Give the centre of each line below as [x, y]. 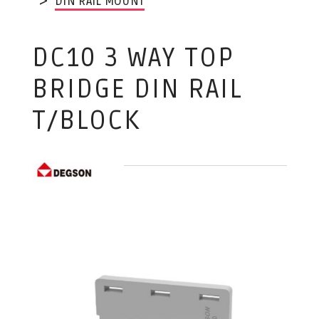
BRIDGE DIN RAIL [137, 89]
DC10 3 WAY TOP [133, 58]
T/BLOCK [86, 121]
